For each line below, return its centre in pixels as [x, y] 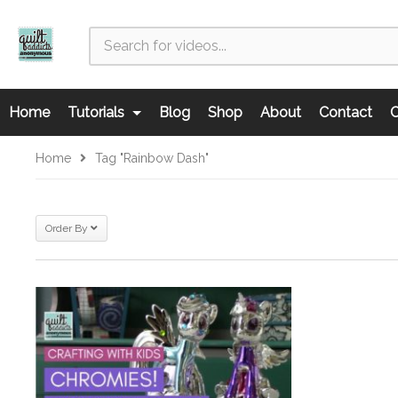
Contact [346, 112]
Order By [67, 228]
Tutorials [98, 112]
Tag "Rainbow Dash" [152, 158]
